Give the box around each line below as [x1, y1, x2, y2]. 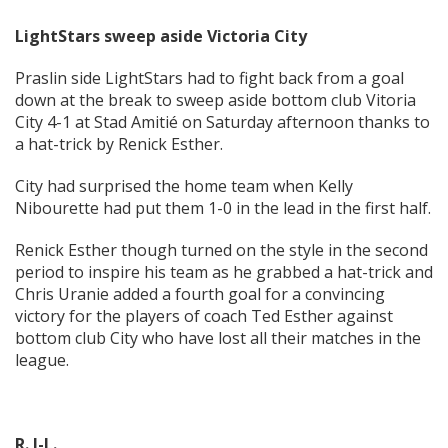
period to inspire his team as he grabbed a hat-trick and [15, 261, 433, 284]
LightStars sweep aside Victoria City [15, 25, 307, 48]
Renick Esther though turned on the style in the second [15, 239, 428, 262]
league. [15, 349, 69, 372]
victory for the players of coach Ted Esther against [15, 305, 393, 328]
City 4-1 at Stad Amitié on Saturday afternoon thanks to [15, 111, 430, 134]
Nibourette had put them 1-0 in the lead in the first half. [15, 197, 431, 220]
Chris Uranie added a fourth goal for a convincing [15, 283, 385, 306]
